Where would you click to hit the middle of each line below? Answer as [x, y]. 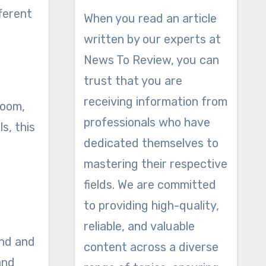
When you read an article [150, 18]
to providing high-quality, [151, 205]
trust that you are [133, 81]
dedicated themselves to [151, 143]
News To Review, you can [151, 60]
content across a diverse [151, 247]
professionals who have [147, 122]
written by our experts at [152, 39]
